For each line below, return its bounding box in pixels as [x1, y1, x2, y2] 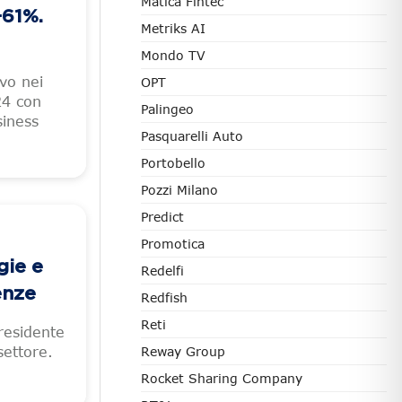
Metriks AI [141, 21, 205, 36]
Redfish [141, 290, 188, 305]
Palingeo [141, 101, 194, 117]
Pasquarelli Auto [141, 128, 243, 144]
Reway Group [141, 344, 225, 359]
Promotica [141, 236, 205, 251]
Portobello [141, 155, 205, 170]
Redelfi [141, 263, 184, 278]
